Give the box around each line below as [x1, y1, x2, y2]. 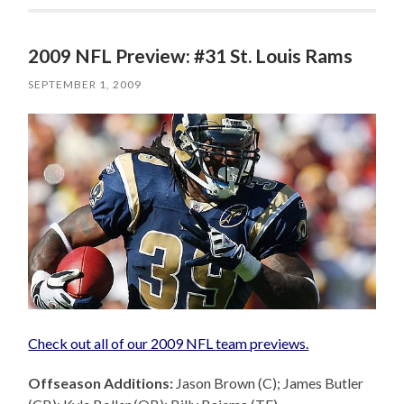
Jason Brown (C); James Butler [173, 374, 364, 392]
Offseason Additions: [28, 374, 174, 392]
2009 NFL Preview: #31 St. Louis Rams [28, 44, 353, 68]
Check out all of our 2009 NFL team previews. [28, 335, 309, 353]
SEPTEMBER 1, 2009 [28, 78, 142, 92]
